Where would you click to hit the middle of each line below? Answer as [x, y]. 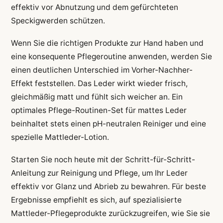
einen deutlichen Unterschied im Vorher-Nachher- [102, 70]
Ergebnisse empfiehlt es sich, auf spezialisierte [96, 200]
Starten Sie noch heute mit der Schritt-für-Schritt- [103, 160]
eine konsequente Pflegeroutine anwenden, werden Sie [111, 56]
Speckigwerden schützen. [58, 20]
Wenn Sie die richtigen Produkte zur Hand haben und [107, 43]
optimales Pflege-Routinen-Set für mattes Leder [99, 110]
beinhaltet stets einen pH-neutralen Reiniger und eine [108, 123]
